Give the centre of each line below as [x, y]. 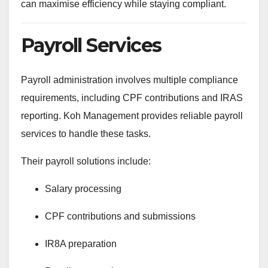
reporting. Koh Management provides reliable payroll [132, 115]
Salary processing [83, 188]
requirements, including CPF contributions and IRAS [132, 98]
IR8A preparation [81, 243]
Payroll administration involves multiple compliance [130, 80]
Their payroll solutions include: [86, 161]
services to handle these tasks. [86, 133]
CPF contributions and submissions [120, 216]
